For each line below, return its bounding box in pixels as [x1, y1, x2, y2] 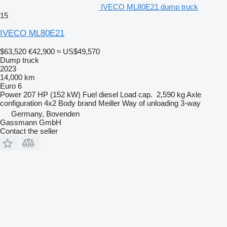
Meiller [98, 98, 120, 107]
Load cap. [120, 90, 153, 99]
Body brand [58, 98, 96, 107]
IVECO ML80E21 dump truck [101, 2, 198, 11]
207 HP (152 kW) [23, 90, 81, 99]
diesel [99, 90, 118, 99]
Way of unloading [122, 98, 178, 107]
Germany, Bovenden [11, 109, 80, 118]
